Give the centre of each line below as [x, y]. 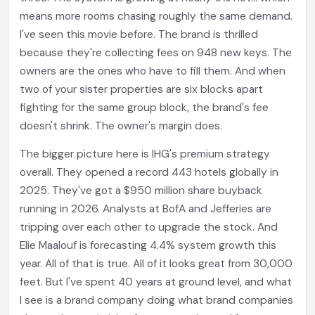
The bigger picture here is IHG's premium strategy [145, 154]
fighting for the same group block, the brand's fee [144, 108]
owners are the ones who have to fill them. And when [153, 71]
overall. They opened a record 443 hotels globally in [149, 172]
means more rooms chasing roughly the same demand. [156, 16]
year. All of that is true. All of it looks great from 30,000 [156, 264]
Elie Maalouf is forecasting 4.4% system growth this [148, 245]
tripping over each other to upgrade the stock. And [149, 227]
